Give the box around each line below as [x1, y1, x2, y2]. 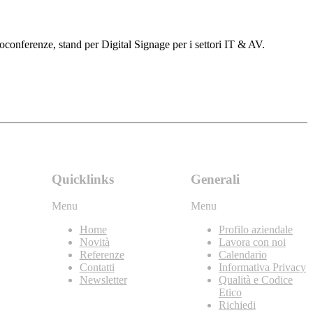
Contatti [79, 261, 115, 274]
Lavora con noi [218, 236, 286, 249]
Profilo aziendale [218, 224, 293, 236]
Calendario [218, 249, 267, 261]
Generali [190, 171, 240, 187]
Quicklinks [51, 171, 114, 187]
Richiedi [218, 299, 256, 312]
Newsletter [79, 274, 127, 286]
